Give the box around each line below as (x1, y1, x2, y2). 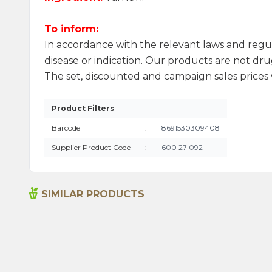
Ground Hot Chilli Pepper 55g (63, 220, 185, 231)
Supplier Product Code (52, 143, 131, 152)
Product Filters (52, 104, 114, 113)
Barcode (52, 123, 80, 132)
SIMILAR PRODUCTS (41, 188, 144, 200)
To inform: (44, 23, 98, 35)
